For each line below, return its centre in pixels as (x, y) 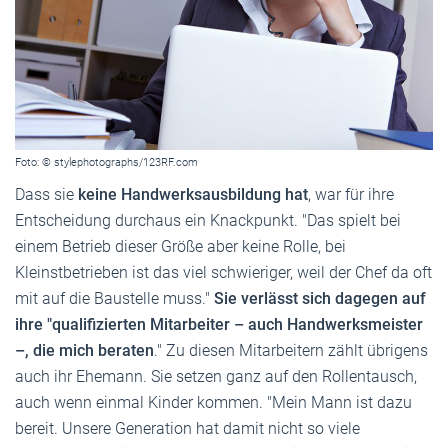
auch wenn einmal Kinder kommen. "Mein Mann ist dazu (213, 403)
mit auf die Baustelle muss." (114, 299)
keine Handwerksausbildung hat (193, 195)
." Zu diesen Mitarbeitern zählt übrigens (291, 351)
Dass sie (46, 195)
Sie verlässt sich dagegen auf (320, 299)
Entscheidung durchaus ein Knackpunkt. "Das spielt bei (208, 221)
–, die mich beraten (84, 351)
